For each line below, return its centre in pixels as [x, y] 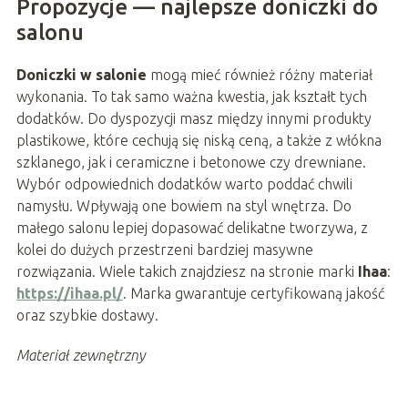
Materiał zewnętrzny [80, 355]
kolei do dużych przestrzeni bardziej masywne [164, 249]
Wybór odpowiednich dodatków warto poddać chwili [184, 184]
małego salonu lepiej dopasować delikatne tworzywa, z [192, 227]
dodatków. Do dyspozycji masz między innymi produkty [194, 118]
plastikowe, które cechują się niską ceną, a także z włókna [199, 140]
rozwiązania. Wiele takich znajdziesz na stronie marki [187, 271]
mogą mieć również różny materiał [259, 74]
